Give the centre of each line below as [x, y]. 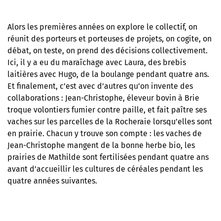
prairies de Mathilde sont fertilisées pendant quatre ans [108, 157]
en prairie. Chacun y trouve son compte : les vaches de [105, 133]
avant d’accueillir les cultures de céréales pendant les [105, 169]
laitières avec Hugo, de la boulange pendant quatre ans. [108, 74]
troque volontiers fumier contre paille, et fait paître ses [107, 110]
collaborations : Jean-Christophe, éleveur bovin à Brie [103, 98]
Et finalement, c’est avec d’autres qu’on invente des [100, 86]
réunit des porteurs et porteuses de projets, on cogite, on [110, 38]
